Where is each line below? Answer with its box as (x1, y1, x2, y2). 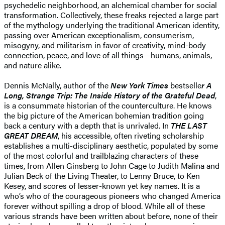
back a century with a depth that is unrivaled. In (4, 119, 171, 131)
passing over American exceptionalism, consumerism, (4, 29, 194, 41)
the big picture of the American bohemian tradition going (4, 109, 204, 121)
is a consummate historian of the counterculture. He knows (4, 99, 212, 111)
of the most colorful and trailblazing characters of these (4, 149, 198, 161)
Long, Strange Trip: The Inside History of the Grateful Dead (4, 89, 215, 101)
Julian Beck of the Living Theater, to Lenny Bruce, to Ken (4, 169, 200, 181)
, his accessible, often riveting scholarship (58, 129, 204, 141)
